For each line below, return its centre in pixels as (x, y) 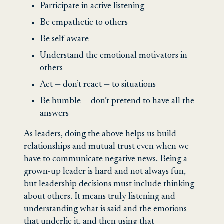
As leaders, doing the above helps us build (100, 134)
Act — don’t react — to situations (98, 85)
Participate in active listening (92, 6)
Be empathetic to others (84, 23)
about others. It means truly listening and (100, 197)
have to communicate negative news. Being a (106, 159)
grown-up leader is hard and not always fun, (105, 172)
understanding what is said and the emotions (105, 209)
